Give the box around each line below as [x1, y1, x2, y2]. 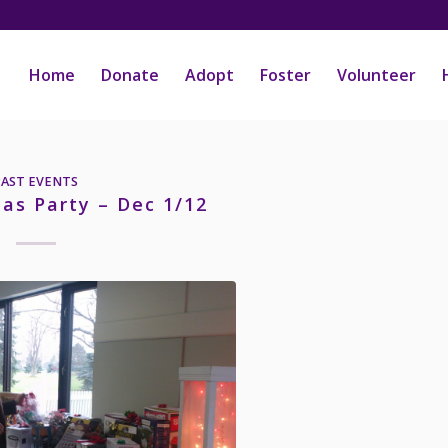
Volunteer [337, 64, 416, 86]
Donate [101, 64, 159, 86]
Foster [260, 64, 311, 86]
